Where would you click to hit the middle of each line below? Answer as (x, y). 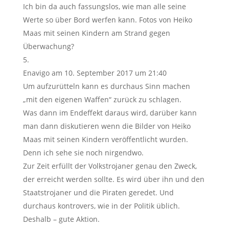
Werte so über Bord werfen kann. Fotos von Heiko (107, 19)
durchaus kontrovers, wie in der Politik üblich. (101, 205)
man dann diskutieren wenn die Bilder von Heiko (107, 126)
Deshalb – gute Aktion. (61, 219)
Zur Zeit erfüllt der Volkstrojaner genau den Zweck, (110, 166)
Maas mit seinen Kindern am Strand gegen (96, 33)
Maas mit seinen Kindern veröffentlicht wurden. (105, 139)
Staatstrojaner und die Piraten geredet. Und (98, 192)
